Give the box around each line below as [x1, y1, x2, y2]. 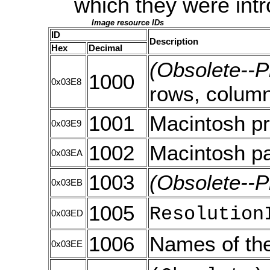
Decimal [89, 43, 122, 53]
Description [149, 36, 198, 46]
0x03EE [51, 239, 83, 250]
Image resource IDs [92, 17, 164, 27]
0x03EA [51, 148, 83, 159]
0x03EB [51, 178, 83, 188]
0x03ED [51, 209, 83, 219]
